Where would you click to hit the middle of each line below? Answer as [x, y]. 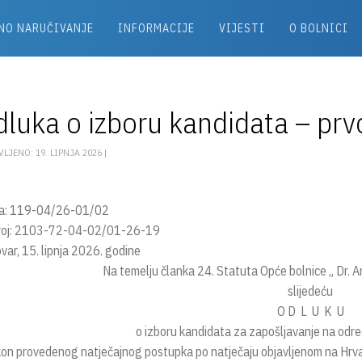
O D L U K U [310, 311]
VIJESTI [242, 28]
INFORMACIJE [156, 28]
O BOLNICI [318, 28]
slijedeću [310, 291]
